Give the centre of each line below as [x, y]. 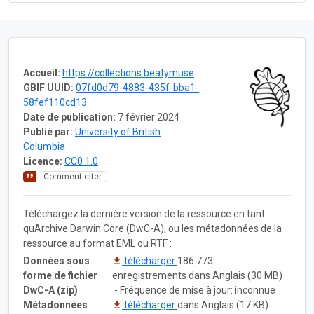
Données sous [56, 260]
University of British [118, 131]
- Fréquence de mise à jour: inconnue [194, 290]
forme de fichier [60, 275]
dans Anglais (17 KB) [223, 305]
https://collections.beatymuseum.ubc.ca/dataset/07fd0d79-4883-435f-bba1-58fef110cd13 [128, 73]
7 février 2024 [149, 117]
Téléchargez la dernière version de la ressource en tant [144, 213]
